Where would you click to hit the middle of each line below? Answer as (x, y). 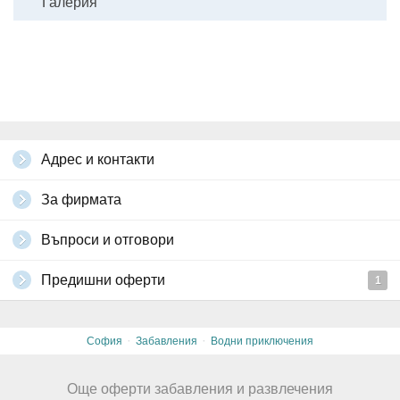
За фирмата (81, 200)
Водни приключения (262, 341)
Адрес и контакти (98, 159)
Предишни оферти (103, 280)
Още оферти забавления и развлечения (200, 389)
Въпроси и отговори (108, 240)
